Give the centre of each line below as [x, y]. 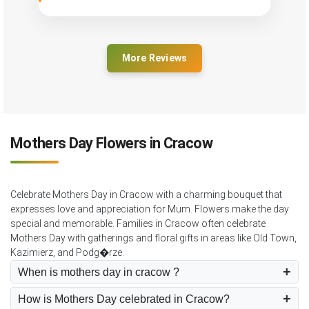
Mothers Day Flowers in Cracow [111, 143]
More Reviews [154, 58]
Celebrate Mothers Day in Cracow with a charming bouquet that [146, 195]
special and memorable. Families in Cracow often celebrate [138, 224]
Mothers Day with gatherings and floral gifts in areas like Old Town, [153, 238]
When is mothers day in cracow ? [99, 272]
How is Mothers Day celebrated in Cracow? [124, 299]
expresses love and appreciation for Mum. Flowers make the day [150, 209]
